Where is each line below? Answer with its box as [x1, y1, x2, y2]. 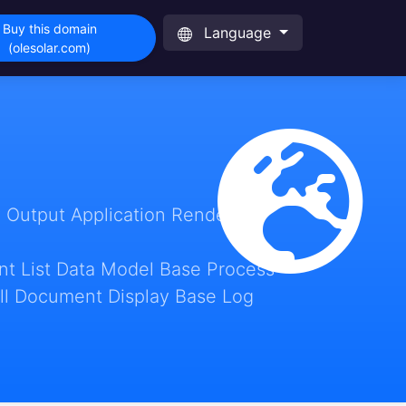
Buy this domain [2, 21, 97, 36]
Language [204, 24, 272, 42]
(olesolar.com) [8, 40, 92, 55]
